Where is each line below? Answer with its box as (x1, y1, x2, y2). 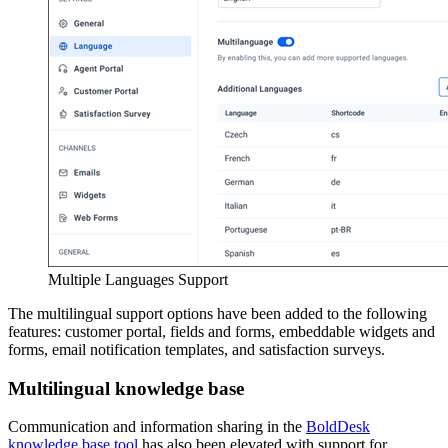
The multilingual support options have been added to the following (8, 305, 427, 323)
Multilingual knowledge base (8, 377, 244, 399)
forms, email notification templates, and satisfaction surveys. (8, 341, 385, 359)
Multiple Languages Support (48, 271, 228, 289)
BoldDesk (306, 418, 370, 436)
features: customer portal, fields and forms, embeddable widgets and (8, 323, 435, 341)
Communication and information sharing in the (8, 418, 306, 436)
